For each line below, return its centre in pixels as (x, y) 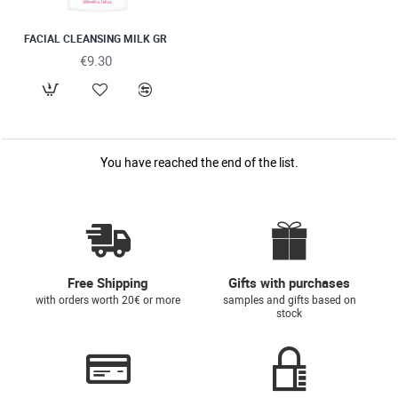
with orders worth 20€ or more (108, 299)
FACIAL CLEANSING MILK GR (96, 38)
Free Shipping (108, 282)
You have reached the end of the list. (199, 162)
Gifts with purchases (290, 282)
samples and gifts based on (289, 299)
